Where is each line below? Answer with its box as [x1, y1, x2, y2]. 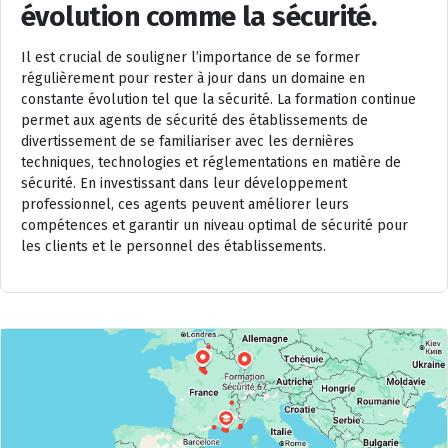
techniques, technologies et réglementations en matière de [21, 153, 401, 171]
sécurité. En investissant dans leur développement [21, 174, 347, 192]
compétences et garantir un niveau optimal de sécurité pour [21, 216, 408, 234]
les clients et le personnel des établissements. [21, 237, 326, 255]
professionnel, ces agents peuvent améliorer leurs [21, 195, 349, 213]
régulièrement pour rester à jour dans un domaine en [21, 69, 365, 87]
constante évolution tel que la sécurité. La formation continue [21, 90, 416, 108]
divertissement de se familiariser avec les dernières [21, 132, 354, 150]
